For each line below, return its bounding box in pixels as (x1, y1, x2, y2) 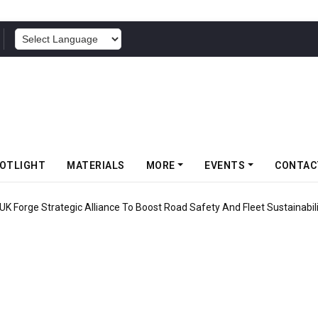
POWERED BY (121, 35, 183, 45)
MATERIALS (67, 160, 125, 171)
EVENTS (204, 160, 246, 171)
